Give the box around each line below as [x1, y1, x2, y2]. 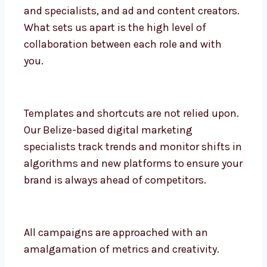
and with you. [24, 86, 88, 100]
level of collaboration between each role [24, 70, 214, 83]
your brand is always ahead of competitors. [24, 206, 229, 219]
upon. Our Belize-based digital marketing [24, 156, 222, 169]
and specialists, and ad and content [24, 36, 195, 50]
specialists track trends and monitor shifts [24, 172, 230, 186]
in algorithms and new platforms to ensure [24, 189, 231, 203]
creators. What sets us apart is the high [24, 53, 213, 67]
